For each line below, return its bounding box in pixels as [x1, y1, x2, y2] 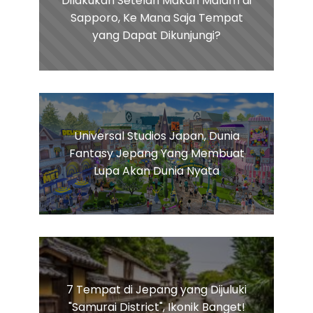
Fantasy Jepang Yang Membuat [68, 145, 245, 162]
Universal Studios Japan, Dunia [73, 128, 240, 145]
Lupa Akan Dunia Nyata [94, 163, 219, 180]
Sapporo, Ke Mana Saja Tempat [70, 10, 243, 27]
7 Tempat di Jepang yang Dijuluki [66, 281, 247, 298]
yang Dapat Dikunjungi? [92, 27, 221, 44]
